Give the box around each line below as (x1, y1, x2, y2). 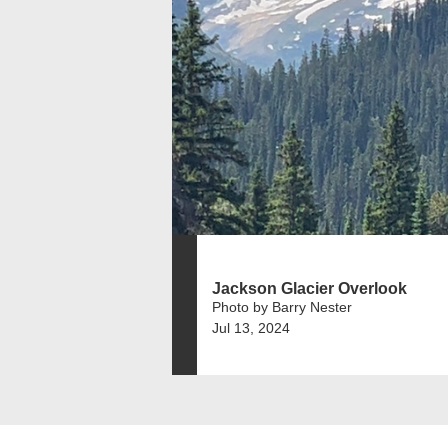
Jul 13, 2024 (212, 319, 290, 336)
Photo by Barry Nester (212, 298, 352, 315)
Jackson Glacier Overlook (212, 279, 407, 297)
